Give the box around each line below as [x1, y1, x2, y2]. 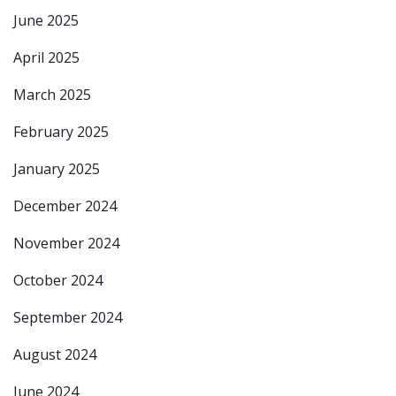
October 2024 [13, 270, 103, 290]
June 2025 [13, 10, 79, 30]
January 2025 [13, 158, 100, 179]
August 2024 [13, 344, 96, 364]
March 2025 [13, 84, 91, 104]
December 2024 [13, 195, 117, 216]
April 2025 [13, 47, 80, 67]
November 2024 [13, 232, 119, 253]
